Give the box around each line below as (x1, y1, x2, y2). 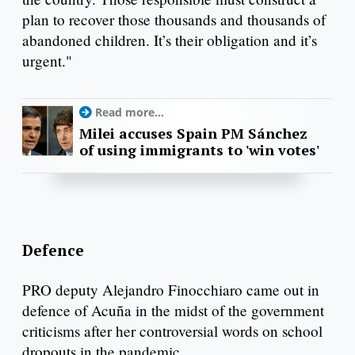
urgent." (22, 51, 77, 71)
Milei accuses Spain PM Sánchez (79, 124, 307, 143)
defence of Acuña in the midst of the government (22, 300, 324, 320)
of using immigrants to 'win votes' (79, 140, 319, 160)
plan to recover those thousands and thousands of (22, 10, 326, 30)
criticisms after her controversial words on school (22, 320, 323, 341)
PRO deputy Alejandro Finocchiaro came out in (22, 279, 319, 300)
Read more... (95, 105, 164, 120)
